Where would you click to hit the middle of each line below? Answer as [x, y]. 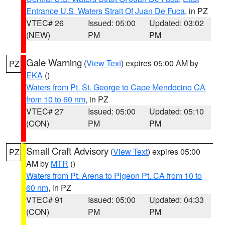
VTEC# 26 [45, 23]
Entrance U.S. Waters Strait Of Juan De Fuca [105, 11]
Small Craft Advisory [67, 151]
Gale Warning [54, 62]
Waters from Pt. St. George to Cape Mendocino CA [116, 87]
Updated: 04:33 [177, 200]
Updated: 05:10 [177, 111]
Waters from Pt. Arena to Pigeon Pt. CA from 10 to [114, 176]
